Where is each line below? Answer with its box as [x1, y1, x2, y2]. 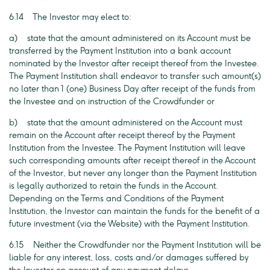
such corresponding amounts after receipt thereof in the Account [9, 155, 256, 166]
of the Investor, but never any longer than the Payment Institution [9, 168, 257, 178]
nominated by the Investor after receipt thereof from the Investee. [9, 58, 259, 69]
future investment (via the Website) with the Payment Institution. [9, 219, 250, 229]
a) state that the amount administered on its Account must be [9, 33, 251, 43]
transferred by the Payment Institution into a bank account [9, 46, 231, 56]
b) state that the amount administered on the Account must [9, 118, 242, 128]
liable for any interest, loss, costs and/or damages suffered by [9, 253, 248, 263]
